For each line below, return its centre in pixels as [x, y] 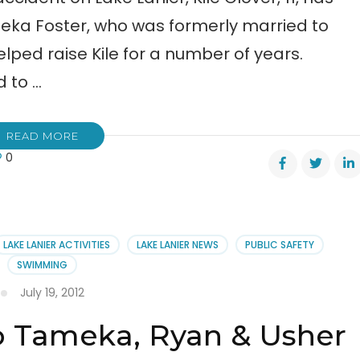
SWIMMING [43, 265]
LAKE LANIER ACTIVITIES [56, 245]
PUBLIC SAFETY [279, 245]
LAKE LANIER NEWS [177, 245]
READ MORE [42, 136]
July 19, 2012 [52, 293]
